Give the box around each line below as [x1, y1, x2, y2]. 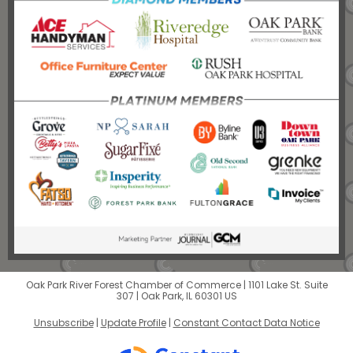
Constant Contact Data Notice [173, 316, 320, 329]
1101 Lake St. [247, 278, 302, 292]
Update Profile [100, 316, 166, 329]
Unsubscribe [33, 316, 94, 329]
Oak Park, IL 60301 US [140, 289, 237, 303]
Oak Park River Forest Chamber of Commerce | [25, 278, 248, 292]
